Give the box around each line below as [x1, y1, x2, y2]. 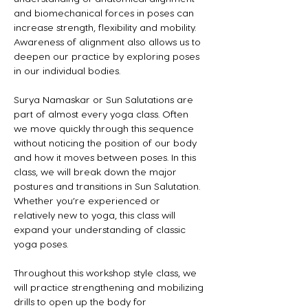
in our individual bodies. [14, 64, 120, 76]
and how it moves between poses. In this [14, 151, 199, 163]
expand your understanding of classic [14, 223, 188, 235]
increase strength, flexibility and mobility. [14, 21, 199, 33]
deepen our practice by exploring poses [14, 49, 202, 62]
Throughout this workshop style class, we [14, 266, 199, 278]
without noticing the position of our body [14, 136, 199, 148]
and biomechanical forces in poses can [14, 6, 197, 19]
